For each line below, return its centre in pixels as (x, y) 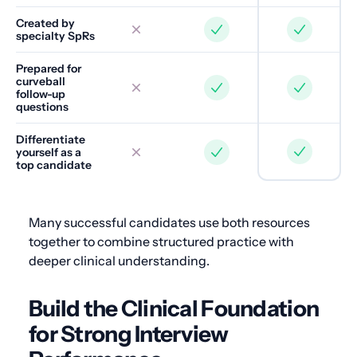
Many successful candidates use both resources (169, 222)
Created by (45, 23)
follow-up (41, 94)
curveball (41, 81)
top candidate (54, 165)
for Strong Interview (129, 334)
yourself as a (49, 152)
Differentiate (51, 139)
